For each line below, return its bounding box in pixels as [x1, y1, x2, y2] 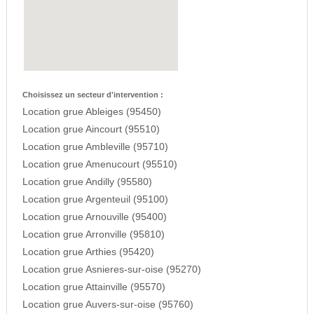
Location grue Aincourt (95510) [22, 124, 160, 135]
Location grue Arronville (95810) [22, 229, 165, 240]
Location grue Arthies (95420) [22, 247, 154, 258]
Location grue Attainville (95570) [22, 282, 165, 293]
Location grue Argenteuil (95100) [22, 194, 168, 205]
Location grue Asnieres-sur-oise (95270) [22, 264, 201, 275]
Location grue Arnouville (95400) [22, 212, 167, 223]
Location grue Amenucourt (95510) [22, 159, 177, 170]
